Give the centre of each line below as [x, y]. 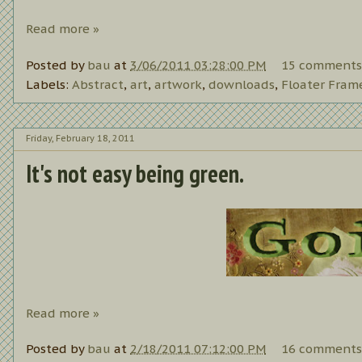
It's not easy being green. [135, 173]
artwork [178, 84]
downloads [242, 84]
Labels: [49, 84]
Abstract [98, 84]
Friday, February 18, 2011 [80, 139]
